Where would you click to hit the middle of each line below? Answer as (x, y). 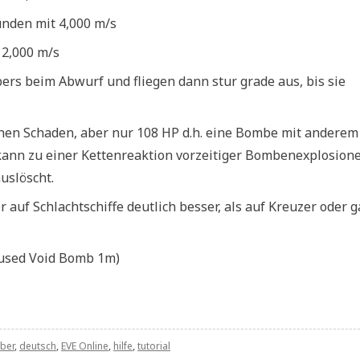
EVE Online (85, 346)
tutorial (154, 346)
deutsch (38, 346)
